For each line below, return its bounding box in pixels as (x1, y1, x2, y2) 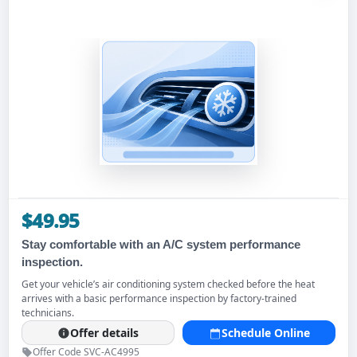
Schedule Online (221, 325, 310, 340)
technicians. (22, 306, 74, 320)
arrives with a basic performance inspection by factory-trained (22, 292, 296, 305)
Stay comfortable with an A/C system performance (22, 237, 300, 251)
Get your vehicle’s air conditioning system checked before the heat (22, 277, 315, 291)
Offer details (70, 325, 139, 340)
